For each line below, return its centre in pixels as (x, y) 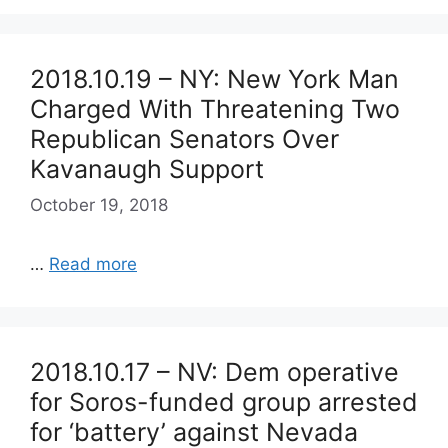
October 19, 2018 (99, 204)
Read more (93, 263)
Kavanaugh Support (147, 169)
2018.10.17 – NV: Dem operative (214, 371)
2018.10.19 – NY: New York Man (214, 79)
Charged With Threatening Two (215, 109)
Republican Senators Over (184, 139)
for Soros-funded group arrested (224, 401)
